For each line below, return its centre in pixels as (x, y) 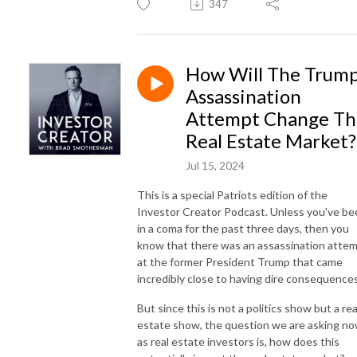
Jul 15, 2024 (215, 165)
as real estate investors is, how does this (238, 341)
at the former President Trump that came (240, 261)
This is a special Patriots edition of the (232, 194)
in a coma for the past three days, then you (243, 228)
